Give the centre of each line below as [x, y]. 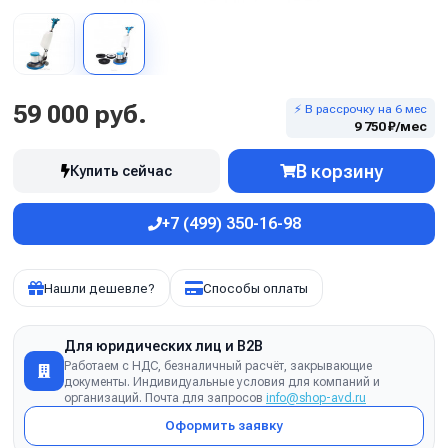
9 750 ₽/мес [390, 126]
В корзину [339, 171]
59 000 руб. [80, 114]
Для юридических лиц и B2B [163, 346]
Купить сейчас [121, 171]
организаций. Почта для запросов [165, 398]
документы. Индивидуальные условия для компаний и [222, 382]
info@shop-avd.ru [316, 398]
